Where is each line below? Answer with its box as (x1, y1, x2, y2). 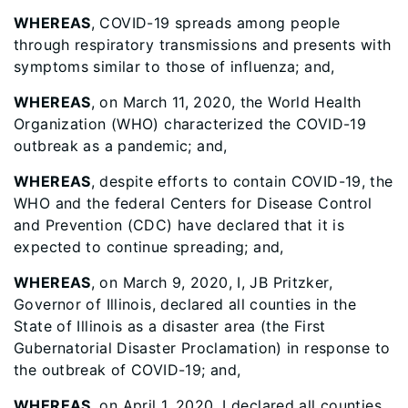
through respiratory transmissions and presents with (14, 36, 392, 54)
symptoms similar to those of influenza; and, (14, 57, 335, 76)
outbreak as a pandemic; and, (14, 137, 228, 155)
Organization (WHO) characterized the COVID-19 (14, 115, 367, 133)
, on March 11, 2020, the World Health (90, 93, 362, 111)
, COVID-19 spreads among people (90, 14, 341, 32)
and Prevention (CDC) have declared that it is (14, 216, 345, 234)
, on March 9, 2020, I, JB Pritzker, (90, 273, 332, 291)
